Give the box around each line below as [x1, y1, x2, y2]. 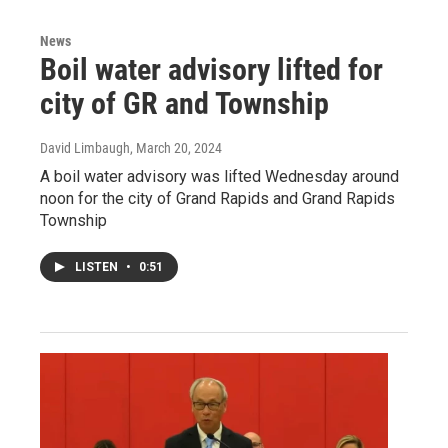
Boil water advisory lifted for [40, 51, 383, 87]
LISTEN [75, 259, 121, 274]
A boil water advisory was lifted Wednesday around [40, 166, 399, 186]
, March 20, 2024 [130, 139, 222, 156]
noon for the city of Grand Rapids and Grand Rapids [40, 188, 395, 208]
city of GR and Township [40, 85, 329, 121]
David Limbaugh [40, 139, 130, 156]
